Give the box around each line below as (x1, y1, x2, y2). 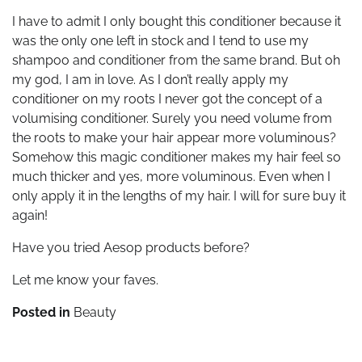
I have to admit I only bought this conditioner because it (12, 13, 341, 29)
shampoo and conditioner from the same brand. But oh (12, 52, 340, 68)
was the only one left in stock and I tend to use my (12, 32, 309, 48)
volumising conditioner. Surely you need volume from (12, 110, 332, 126)
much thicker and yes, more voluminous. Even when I (12, 168, 330, 184)
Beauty (74, 304, 116, 320)
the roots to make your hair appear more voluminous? (12, 129, 336, 145)
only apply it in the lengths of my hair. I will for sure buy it (12, 187, 346, 204)
